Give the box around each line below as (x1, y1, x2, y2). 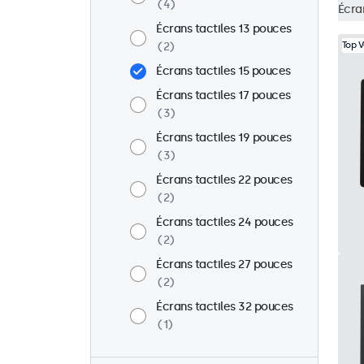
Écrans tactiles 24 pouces (156, 215, 293, 229)
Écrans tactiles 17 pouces (156, 89, 291, 102)
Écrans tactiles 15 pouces (156, 64, 291, 78)
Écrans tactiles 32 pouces (156, 300, 293, 314)
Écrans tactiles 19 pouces (156, 131, 292, 145)
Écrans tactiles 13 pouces (156, 22, 292, 36)
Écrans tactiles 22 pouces (156, 173, 292, 187)
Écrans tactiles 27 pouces (156, 258, 292, 271)
